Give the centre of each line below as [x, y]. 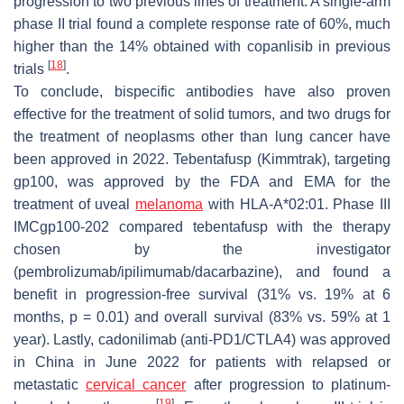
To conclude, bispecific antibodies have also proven [202, 91]
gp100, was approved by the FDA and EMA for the [202, 181]
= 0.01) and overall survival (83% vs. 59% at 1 [234, 317]
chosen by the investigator [202, 249]
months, [42, 317]
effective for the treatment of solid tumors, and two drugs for [202, 114]
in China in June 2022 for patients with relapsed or [202, 362]
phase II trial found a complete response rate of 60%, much [202, 23]
